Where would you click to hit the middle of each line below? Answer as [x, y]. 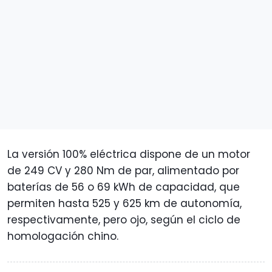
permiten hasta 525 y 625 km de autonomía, [124, 203]
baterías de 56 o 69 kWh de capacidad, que [124, 187]
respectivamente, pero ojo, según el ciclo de [124, 219]
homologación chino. [63, 236]
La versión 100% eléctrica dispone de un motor [129, 154]
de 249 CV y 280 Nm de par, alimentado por [123, 170]
